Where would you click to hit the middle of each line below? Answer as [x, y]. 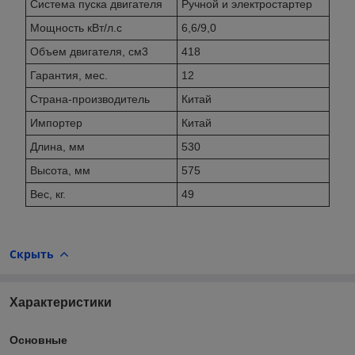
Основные [38, 340]
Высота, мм [60, 170]
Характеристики [61, 302]
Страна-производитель [90, 99]
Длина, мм [57, 146]
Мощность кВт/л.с [76, 27]
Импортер [56, 122]
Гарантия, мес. [69, 75]
